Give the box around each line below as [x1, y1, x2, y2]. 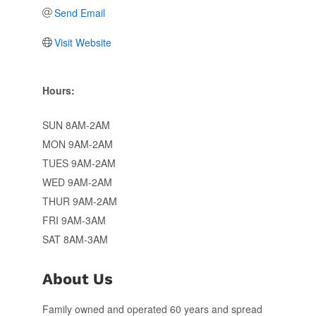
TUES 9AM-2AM [42, 155, 116, 170]
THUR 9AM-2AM [42, 193, 117, 208]
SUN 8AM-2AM [42, 117, 110, 132]
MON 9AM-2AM [42, 136, 113, 151]
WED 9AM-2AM [42, 174, 112, 189]
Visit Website [54, 35, 112, 49]
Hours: [42, 83, 75, 97]
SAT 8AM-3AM [42, 231, 108, 246]
